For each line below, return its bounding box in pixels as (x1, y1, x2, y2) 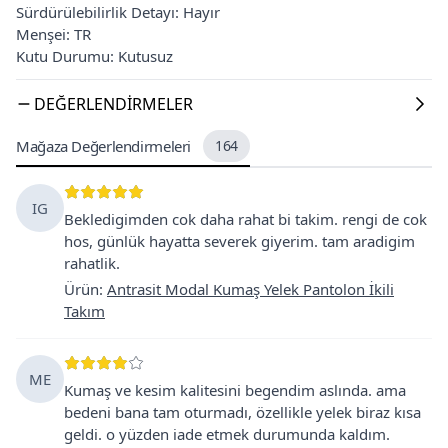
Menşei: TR (16, 23, 91, 44)
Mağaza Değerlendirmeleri (16, 135, 191, 156)
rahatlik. (64, 252, 120, 273)
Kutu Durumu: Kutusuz (16, 45, 173, 66)
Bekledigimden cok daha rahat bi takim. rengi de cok (64, 208, 427, 229)
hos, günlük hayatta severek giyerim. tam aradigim (64, 230, 415, 251)
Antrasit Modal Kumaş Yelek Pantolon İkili (107, 278, 394, 299)
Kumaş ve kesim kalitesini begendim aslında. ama (64, 379, 406, 400)
